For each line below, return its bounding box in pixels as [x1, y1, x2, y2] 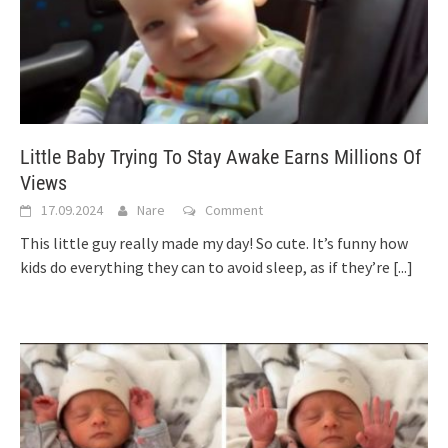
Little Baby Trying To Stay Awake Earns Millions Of [20, 144, 421, 169]
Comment [205, 200, 263, 219]
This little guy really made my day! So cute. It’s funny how [20, 232, 408, 253]
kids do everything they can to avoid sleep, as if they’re [20, 256, 393, 277]
